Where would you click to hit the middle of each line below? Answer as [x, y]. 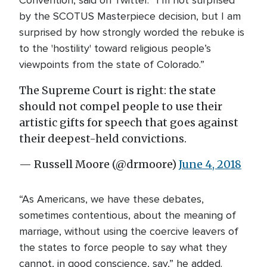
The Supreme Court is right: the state [117, 90]
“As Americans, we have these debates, [111, 199]
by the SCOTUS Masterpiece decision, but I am [130, 16]
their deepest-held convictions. [103, 139]
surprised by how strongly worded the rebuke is [132, 32]
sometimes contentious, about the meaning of [128, 215]
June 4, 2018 [210, 164]
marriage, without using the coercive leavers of [129, 231]
